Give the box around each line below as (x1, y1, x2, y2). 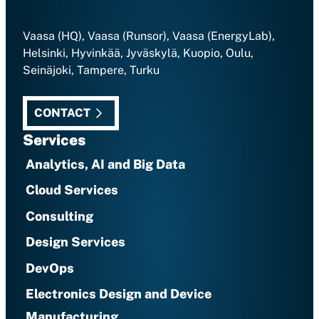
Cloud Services (26, 182, 118, 198)
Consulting (26, 208, 93, 224)
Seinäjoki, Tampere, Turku (23, 63, 159, 78)
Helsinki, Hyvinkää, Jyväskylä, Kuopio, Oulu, (23, 46, 253, 61)
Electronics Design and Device (26, 286, 211, 302)
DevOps (26, 260, 74, 276)
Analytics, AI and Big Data (26, 156, 185, 172)
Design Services (26, 234, 125, 250)
